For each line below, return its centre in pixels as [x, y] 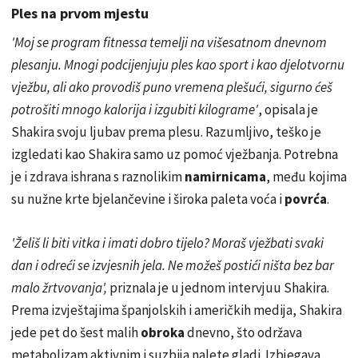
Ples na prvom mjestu [80, 14]
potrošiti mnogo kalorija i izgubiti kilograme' [135, 110]
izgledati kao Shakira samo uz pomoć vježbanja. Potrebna [175, 155]
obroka [164, 333]
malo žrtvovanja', [59, 288]
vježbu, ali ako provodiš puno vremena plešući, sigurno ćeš [172, 88]
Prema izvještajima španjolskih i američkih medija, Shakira [177, 310]
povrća [306, 199]
